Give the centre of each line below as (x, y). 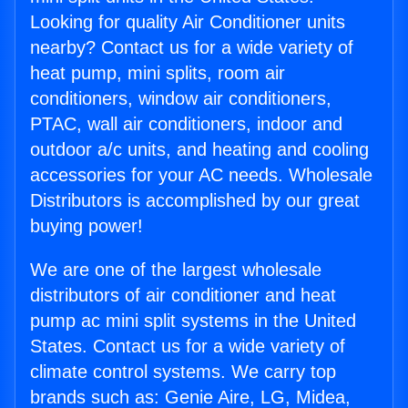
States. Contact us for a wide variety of (188, 347)
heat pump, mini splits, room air (158, 73)
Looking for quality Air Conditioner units (188, 22)
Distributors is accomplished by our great (195, 201)
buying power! (87, 226)
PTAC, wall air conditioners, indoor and (186, 124)
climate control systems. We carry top (183, 372)
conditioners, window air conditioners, (181, 99)
